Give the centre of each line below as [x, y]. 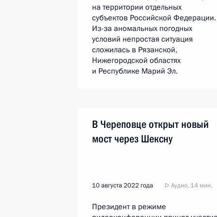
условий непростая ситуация [142, 39]
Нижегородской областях [136, 61]
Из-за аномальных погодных [142, 29]
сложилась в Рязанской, [135, 50]
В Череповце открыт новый [150, 124]
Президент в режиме [129, 207]
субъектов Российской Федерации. [154, 18]
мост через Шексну [132, 139]
